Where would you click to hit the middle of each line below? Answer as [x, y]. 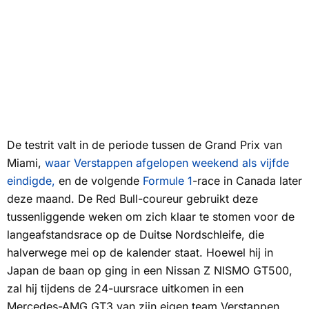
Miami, [26, 162]
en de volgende [99, 180]
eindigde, [31, 180]
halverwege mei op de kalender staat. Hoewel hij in [140, 252]
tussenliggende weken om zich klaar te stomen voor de [151, 216]
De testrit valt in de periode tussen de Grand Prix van [144, 144]
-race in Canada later [247, 180]
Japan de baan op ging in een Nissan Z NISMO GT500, [150, 270]
